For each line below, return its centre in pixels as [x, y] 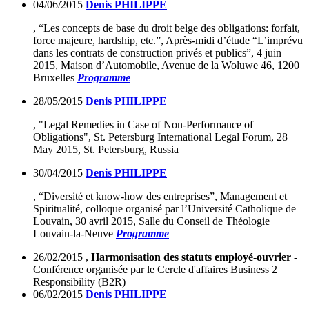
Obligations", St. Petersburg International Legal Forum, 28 [160, 137]
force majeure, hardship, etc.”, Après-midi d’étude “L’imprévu [168, 41]
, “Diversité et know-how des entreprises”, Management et [160, 197]
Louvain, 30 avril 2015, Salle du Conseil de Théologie [151, 221]
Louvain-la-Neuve [74, 234]
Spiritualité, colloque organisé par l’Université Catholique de [165, 209]
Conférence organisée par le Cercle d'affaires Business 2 [155, 270]
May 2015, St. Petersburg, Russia [106, 150]
